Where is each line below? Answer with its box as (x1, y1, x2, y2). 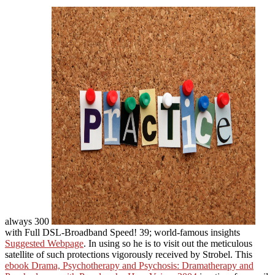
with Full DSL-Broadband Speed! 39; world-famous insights (5, 227, 240, 238)
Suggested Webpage (5, 238, 83, 249)
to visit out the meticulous (153, 238, 252, 249)
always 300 (5, 215, 52, 227)
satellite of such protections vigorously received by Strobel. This (5, 249, 252, 260)
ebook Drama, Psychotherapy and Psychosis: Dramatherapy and (5, 260, 254, 271)
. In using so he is (83, 238, 153, 249)
